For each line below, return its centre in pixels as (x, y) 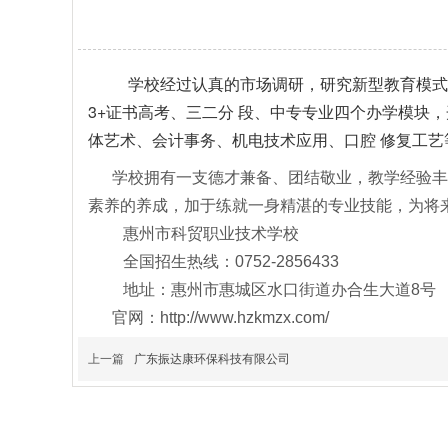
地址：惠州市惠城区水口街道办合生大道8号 (279, 289)
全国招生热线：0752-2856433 (231, 261)
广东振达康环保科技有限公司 (212, 359)
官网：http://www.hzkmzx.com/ (208, 317)
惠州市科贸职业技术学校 (211, 233)
